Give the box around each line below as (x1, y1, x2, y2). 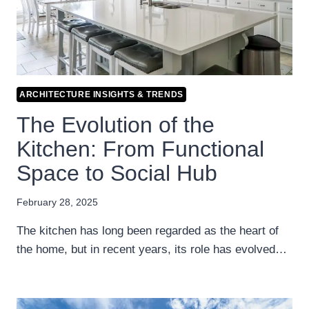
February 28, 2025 (17, 197, 98, 208)
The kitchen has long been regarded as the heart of (17, 223, 279, 237)
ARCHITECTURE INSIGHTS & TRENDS (19, 90, 183, 100)
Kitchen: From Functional (17, 137, 264, 161)
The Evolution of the (17, 112, 215, 137)
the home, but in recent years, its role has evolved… (17, 242, 287, 256)
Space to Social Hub (17, 161, 217, 186)
